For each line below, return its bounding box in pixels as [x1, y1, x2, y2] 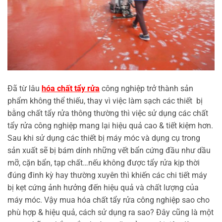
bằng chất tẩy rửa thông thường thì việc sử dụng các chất [7, 109, 208, 118]
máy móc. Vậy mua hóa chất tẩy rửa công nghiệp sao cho [7, 195, 210, 205]
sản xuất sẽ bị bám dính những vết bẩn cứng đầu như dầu [7, 146, 211, 156]
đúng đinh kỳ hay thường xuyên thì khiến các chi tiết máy [7, 170, 207, 180]
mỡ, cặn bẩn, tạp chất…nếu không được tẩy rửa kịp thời [7, 158, 200, 168]
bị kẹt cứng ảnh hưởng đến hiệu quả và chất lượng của [7, 183, 199, 193]
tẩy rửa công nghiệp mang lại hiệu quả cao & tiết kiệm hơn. [7, 121, 213, 131]
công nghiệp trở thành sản [100, 84, 193, 94]
